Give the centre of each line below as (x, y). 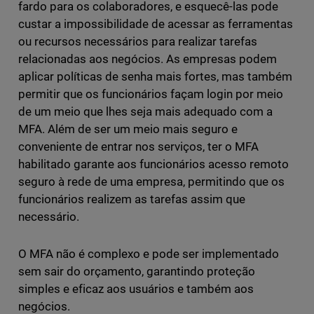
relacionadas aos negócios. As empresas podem (148, 59)
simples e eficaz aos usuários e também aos (136, 289)
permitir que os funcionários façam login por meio (151, 94)
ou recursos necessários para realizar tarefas (138, 42)
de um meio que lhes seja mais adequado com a (145, 112)
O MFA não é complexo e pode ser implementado (149, 254)
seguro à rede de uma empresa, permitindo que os (151, 182)
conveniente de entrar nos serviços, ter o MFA (138, 147)
